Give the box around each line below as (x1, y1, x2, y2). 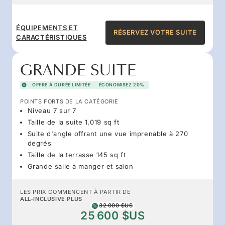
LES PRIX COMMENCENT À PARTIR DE (20, 188, 131, 195)
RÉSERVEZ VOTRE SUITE (114, 28, 197, 37)
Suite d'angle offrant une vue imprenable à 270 (27, 129, 188, 138)
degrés (27, 139, 52, 147)
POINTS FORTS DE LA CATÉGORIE (20, 97, 119, 105)
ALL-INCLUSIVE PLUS (20, 195, 82, 202)
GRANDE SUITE (20, 60, 137, 80)
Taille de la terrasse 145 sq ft (27, 150, 126, 159)
